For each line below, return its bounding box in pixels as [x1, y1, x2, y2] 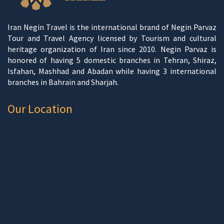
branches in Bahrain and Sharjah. [7, 76, 118, 87]
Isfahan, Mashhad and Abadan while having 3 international [7, 65, 216, 76]
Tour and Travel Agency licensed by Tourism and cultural [7, 32, 216, 43]
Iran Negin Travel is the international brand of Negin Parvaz [7, 21, 216, 32]
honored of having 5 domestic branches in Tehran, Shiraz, [7, 54, 216, 65]
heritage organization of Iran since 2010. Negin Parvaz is [7, 43, 216, 54]
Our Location [7, 100, 72, 116]
